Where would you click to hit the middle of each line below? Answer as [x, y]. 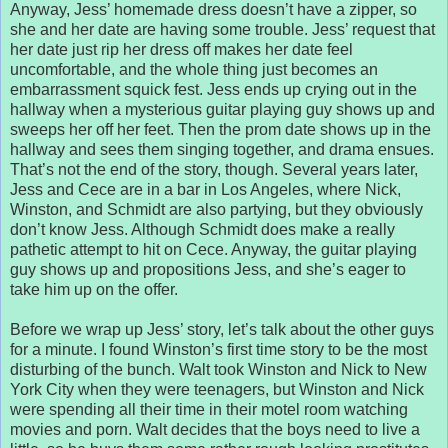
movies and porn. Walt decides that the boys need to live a [215, 429]
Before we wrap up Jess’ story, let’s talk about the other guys [222, 329]
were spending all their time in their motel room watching [209, 409]
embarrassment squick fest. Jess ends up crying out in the [213, 89]
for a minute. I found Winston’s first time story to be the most [218, 349]
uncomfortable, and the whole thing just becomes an [194, 69]
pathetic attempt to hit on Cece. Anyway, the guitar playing [213, 249]
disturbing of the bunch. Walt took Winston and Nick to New [218, 369]
